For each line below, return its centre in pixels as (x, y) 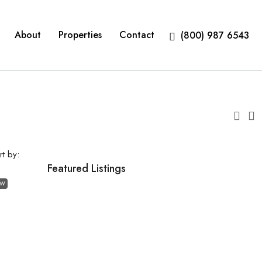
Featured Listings (86, 168)
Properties (80, 35)
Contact (137, 35)
